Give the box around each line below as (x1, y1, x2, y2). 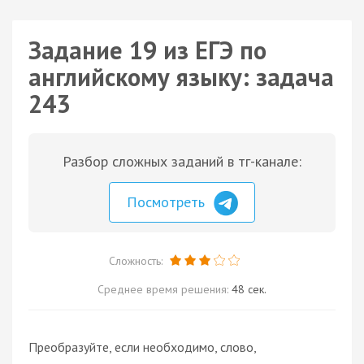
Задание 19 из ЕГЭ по (28, 34, 266, 66)
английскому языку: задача (28, 61, 334, 93)
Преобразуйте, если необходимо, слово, (28, 338, 256, 355)
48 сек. (232, 281, 266, 297)
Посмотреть (127, 193, 209, 211)
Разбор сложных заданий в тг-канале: (63, 152, 301, 171)
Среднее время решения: (97, 281, 232, 297)
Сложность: (108, 253, 166, 268)
